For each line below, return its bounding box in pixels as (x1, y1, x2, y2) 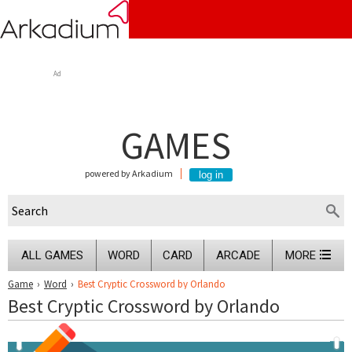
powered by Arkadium (84, 167, 173, 179)
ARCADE (216, 247, 260, 262)
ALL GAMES (20, 247, 83, 262)
